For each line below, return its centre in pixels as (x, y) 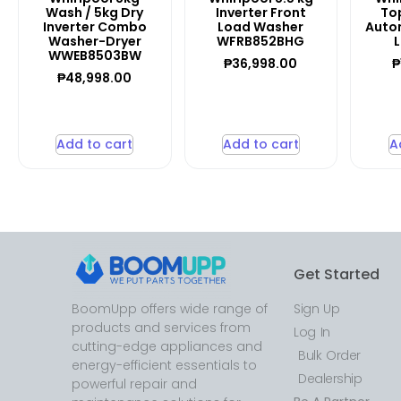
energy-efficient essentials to (164, 366)
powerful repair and (134, 384)
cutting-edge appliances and (167, 347)
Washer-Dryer (94, 42)
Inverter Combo (94, 27)
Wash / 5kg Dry (95, 13)
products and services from (161, 328)
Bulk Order (329, 356)
